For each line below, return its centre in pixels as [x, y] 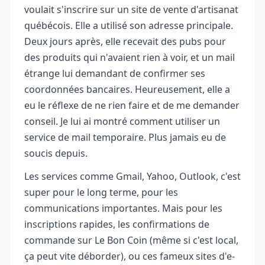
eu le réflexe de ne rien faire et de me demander [132, 105]
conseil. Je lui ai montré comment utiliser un [122, 121]
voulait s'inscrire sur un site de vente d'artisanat [131, 9]
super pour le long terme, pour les [101, 192]
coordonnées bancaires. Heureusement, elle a [127, 89]
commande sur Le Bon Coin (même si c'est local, [131, 240]
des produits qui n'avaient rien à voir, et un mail [130, 57]
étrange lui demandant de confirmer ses [115, 73]
